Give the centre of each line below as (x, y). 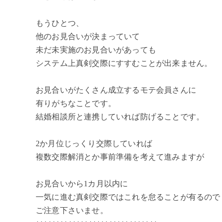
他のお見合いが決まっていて (88, 37)
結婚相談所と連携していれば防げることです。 (120, 117)
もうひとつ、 (60, 23)
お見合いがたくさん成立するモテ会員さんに (116, 90)
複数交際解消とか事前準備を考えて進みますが (120, 157)
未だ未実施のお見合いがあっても (96, 50)
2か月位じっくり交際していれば (94, 144)
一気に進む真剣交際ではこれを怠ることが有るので (128, 197)
